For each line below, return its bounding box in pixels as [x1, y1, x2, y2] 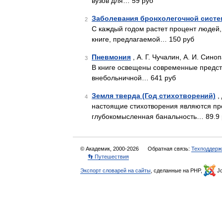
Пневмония [92, 53, 131, 61]
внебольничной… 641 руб [92, 74, 176, 82]
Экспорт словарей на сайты [80, 167, 151, 173]
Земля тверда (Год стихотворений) [92, 92, 216, 100]
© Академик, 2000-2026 [80, 146, 140, 152]
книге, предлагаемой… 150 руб [92, 35, 194, 43]
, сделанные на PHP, [151, 167, 204, 173]
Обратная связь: [148, 146, 191, 152]
